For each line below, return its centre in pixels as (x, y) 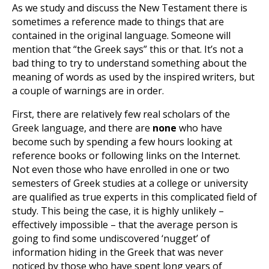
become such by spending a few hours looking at (122, 142)
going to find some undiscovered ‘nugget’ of (111, 238)
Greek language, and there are (82, 128)
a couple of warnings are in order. (88, 91)
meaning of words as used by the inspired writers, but (133, 77)
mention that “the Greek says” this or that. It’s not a (128, 49)
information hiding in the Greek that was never (118, 252)
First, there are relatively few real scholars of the (121, 114)
